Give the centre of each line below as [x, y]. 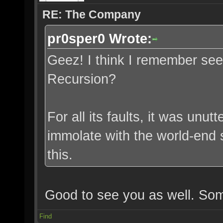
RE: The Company [92, 14]
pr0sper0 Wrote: [100, 39]
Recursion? [82, 79]
